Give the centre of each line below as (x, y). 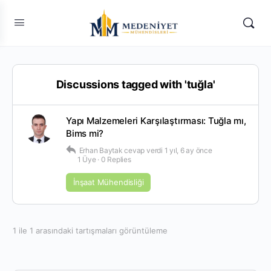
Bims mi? (85, 133)
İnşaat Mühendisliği (109, 182)
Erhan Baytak (101, 150)
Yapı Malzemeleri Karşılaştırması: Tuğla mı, (156, 121)
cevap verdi (144, 150)
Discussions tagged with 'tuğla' (135, 84)
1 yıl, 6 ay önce (188, 150)
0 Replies (116, 159)
